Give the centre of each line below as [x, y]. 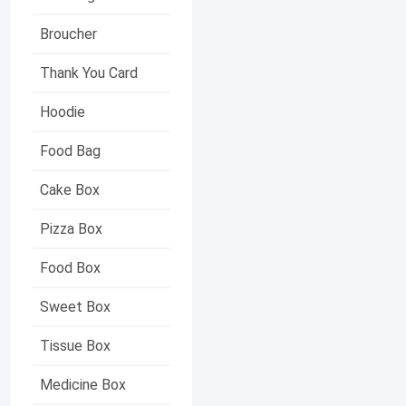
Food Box [70, 267]
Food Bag [70, 150]
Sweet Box [75, 306]
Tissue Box [75, 345]
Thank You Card [89, 72]
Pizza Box [71, 228]
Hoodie [63, 111]
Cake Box [70, 189]
